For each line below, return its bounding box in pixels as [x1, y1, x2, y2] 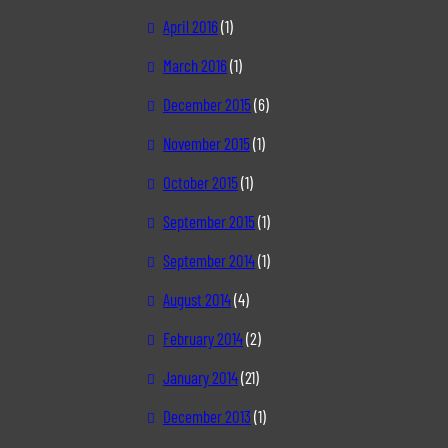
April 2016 [162, 16, 218, 37]
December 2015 [162, 94, 251, 115]
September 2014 [162, 250, 255, 271]
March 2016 [162, 55, 227, 76]
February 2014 [162, 328, 243, 349]
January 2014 [162, 367, 238, 388]
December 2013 [162, 406, 251, 427]
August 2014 [162, 289, 231, 310]
